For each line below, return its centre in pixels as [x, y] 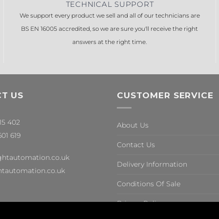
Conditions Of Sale [149, 184]
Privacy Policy [140, 203]
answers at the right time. [110, 42]
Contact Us [136, 144]
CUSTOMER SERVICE [165, 95]
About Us [133, 125]
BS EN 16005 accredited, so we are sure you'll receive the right [110, 29]
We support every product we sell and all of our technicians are [109, 16]
